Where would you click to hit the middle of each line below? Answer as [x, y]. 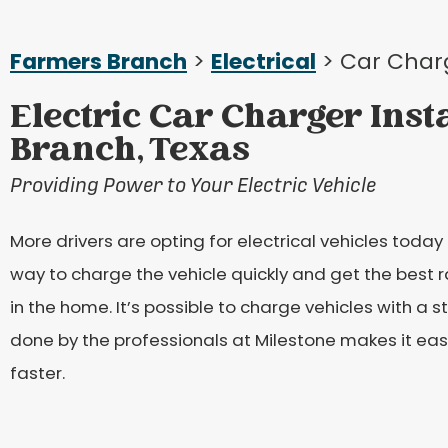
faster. [37, 372]
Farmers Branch [98, 61]
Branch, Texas [130, 151]
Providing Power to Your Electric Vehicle [193, 184]
